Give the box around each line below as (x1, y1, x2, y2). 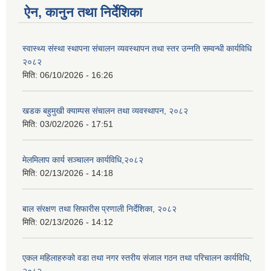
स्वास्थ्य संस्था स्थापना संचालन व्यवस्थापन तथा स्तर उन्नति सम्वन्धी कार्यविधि (22, 44, 252, 54)
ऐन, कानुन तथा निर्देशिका (24, 5, 142, 21)
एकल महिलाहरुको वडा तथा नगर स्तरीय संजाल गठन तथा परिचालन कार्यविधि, (22, 253, 252, 263)
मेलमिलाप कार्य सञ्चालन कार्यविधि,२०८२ (22, 155, 143, 165)
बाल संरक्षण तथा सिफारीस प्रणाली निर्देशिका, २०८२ (22, 204, 177, 214)
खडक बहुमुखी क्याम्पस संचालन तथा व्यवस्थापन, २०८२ (22, 106, 188, 116)
